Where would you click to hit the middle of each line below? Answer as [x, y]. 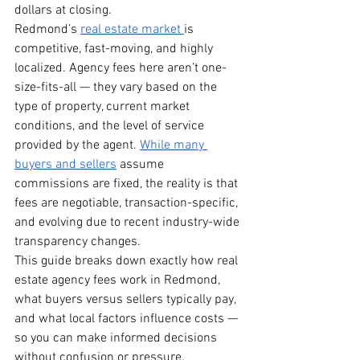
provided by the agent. [77, 146]
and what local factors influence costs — [128, 319]
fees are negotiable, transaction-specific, [128, 204]
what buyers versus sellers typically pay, [127, 300]
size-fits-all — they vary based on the [117, 88]
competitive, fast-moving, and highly [115, 49]
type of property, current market [104, 107]
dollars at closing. [63, 11]
